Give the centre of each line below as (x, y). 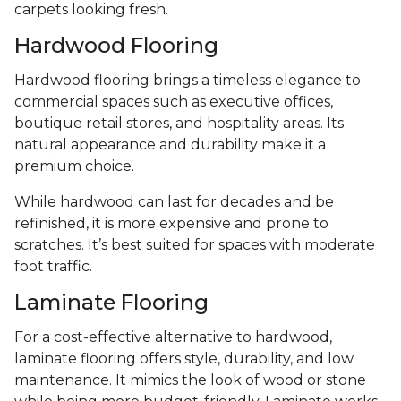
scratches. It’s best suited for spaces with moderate (195, 244)
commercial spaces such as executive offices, (174, 101)
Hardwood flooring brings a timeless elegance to (188, 80)
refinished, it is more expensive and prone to (171, 223)
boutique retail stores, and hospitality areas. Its (179, 123)
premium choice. (74, 166)
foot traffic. (53, 266)
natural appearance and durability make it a (170, 144)
